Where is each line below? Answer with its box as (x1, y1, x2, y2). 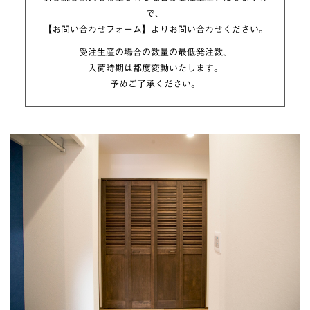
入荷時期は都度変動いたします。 (87, 64, 223, 73)
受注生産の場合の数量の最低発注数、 (78, 48, 232, 57)
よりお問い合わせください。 (150, 25, 268, 34)
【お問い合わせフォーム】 (42, 25, 151, 34)
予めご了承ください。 (110, 80, 200, 89)
